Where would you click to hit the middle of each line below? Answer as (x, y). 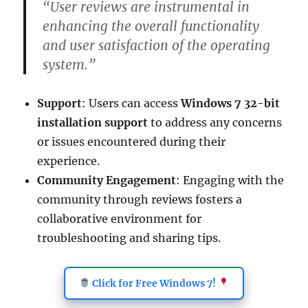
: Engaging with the (230, 180)
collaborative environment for (120, 219)
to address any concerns (215, 122)
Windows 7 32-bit (231, 103)
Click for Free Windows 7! (154, 283)
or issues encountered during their (132, 142)
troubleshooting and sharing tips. (129, 238)
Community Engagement (107, 180)
